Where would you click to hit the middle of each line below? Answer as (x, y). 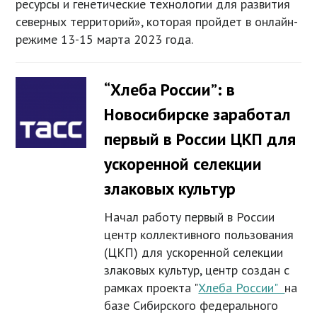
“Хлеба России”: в (170, 90)
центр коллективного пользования (199, 235)
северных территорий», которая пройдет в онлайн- (157, 22)
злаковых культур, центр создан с (197, 270)
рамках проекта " (151, 288)
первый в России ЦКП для (200, 139)
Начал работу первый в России (190, 217)
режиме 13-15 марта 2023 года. (105, 40)
